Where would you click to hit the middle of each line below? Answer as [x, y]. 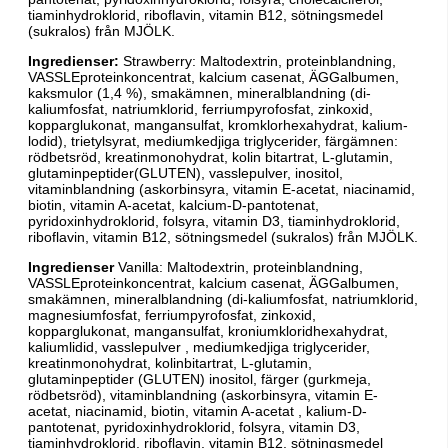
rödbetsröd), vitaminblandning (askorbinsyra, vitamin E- [203, 394]
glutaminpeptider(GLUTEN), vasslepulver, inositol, [185, 172]
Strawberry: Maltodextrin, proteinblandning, [257, 60]
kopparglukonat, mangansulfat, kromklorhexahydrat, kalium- [218, 124]
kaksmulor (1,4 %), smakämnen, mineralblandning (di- [199, 92]
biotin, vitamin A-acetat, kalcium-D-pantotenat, [173, 204]
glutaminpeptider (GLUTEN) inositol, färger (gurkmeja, [199, 378]
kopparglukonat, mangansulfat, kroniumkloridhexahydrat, [208, 330]
